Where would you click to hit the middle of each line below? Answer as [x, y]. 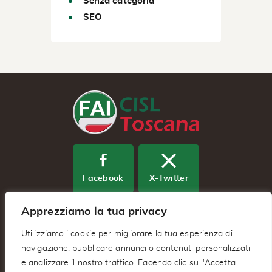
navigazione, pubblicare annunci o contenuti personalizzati [136, 248]
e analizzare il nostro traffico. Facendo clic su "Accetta [128, 263]
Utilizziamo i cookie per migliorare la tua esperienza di [127, 234]
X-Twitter [169, 178]
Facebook [103, 178]
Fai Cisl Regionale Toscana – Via [136, 264]
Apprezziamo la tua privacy [94, 212]
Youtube [136, 232]
